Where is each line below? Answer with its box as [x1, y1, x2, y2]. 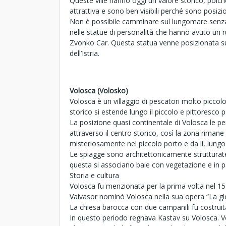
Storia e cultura [70, 171, 119, 180]
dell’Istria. [70, 48, 99, 58]
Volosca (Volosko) [70, 86, 128, 95]
